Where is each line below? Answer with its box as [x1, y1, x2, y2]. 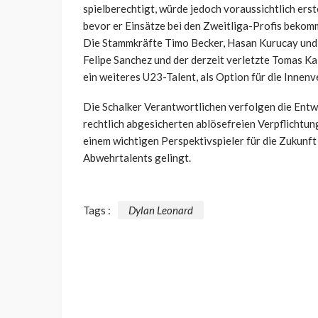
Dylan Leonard [128, 204, 193, 217]
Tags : [83, 204, 111, 217]
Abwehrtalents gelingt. [83, 150, 191, 164]
